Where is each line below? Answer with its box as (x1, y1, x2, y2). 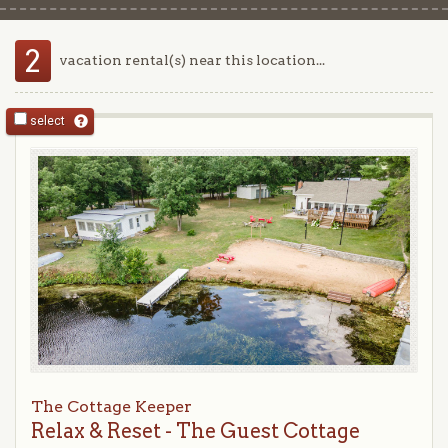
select (27, 114, 65, 129)
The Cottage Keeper (31, 397, 192, 417)
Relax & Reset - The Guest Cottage (31, 419, 360, 444)
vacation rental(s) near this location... (56, 51, 325, 68)
